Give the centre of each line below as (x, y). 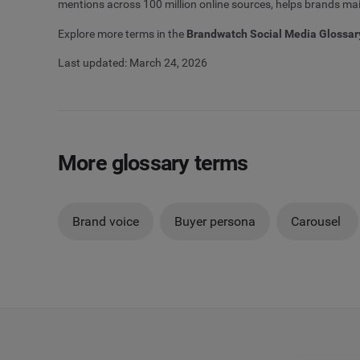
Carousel (317, 221)
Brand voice (106, 221)
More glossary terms (153, 163)
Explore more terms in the (122, 33)
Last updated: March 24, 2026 (133, 63)
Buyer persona (215, 221)
